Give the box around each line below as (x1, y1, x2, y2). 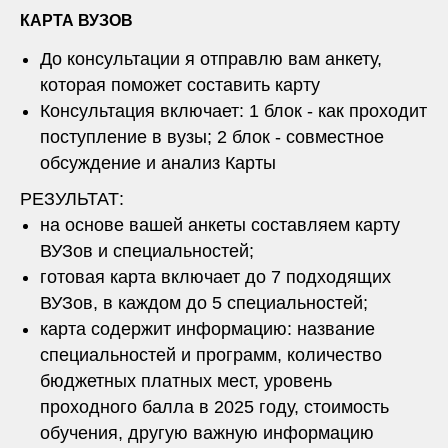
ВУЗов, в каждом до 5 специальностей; (40, 292, 368, 313)
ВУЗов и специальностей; (40, 240, 254, 261)
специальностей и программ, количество (40, 344, 382, 365)
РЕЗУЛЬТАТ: (20, 188, 124, 209)
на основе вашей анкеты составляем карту (40, 214, 400, 235)
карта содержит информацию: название (40, 318, 375, 339)
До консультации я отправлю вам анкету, (40, 48, 382, 69)
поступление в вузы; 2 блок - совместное (40, 126, 384, 147)
